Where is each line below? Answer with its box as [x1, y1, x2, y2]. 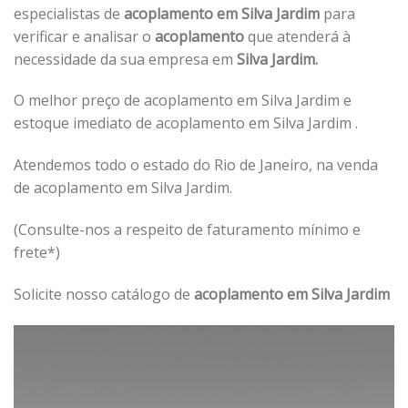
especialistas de [14, 3, 120, 24]
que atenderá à [244, 25, 351, 46]
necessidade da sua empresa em [14, 48, 233, 69]
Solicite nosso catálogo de [14, 283, 194, 304]
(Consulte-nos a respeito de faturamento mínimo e [14, 219, 361, 240]
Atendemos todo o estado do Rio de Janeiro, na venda [14, 155, 378, 176]
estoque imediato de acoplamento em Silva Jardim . [14, 113, 358, 134]
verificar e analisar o [14, 25, 155, 46]
